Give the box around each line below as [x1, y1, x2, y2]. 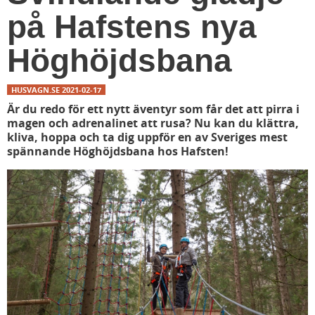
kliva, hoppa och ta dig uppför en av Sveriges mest [7, 129, 288, 145]
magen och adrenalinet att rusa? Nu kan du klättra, [7, 115, 299, 131]
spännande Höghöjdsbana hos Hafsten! [7, 143, 229, 159]
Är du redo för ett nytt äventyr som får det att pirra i [7, 101, 300, 117]
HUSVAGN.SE [11, 84, 60, 95]
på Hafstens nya [7, 8, 257, 45]
